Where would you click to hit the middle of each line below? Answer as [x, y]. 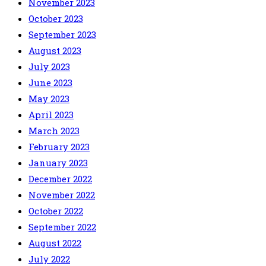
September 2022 [62, 227]
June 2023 [50, 83]
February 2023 [59, 147]
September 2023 [62, 35]
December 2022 [60, 179]
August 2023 [55, 51]
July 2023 [49, 67]
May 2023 [49, 99]
